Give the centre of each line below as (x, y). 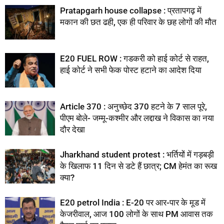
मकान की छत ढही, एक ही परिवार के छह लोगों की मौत (138, 22)
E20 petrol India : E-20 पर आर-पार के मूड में (133, 202)
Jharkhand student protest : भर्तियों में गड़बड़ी (137, 154)
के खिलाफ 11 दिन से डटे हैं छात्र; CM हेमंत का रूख (138, 166)
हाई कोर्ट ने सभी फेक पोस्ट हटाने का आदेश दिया (131, 70)
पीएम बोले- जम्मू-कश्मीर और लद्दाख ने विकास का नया (137, 118)
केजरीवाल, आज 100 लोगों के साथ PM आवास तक (136, 214)
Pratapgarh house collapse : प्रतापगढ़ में (131, 10)
